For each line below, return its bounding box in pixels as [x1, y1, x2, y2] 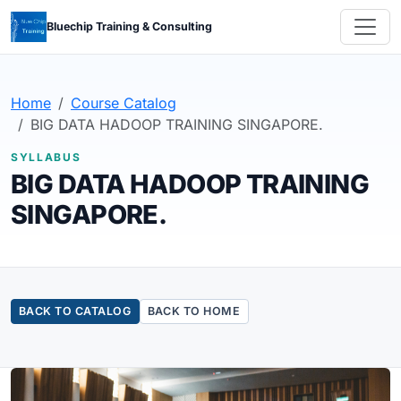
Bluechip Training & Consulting [47, 20, 213, 33]
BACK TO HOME [147, 304, 241, 319]
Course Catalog [71, 93, 176, 112]
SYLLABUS [11, 149, 81, 164]
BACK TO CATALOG [19, 304, 132, 319]
